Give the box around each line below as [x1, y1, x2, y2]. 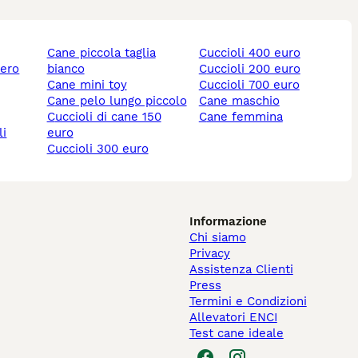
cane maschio [206, 93, 280, 109]
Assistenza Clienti [189, 262, 293, 277]
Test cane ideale [189, 326, 284, 341]
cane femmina [206, 109, 283, 125]
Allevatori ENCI [189, 310, 277, 325]
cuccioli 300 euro [54, 141, 149, 157]
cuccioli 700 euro [206, 78, 300, 93]
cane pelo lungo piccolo [54, 93, 187, 109]
